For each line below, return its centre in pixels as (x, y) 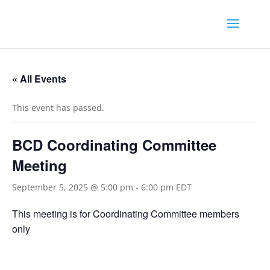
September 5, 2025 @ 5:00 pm (73, 187)
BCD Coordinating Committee (114, 145)
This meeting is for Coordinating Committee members (126, 214)
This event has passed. (58, 108)
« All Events (39, 79)
